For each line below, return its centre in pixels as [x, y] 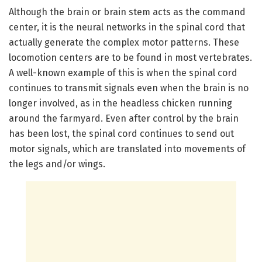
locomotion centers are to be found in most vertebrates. [130, 57]
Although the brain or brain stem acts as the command [127, 12]
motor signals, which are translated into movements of [127, 149]
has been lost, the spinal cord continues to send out [121, 133]
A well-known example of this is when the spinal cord [123, 73]
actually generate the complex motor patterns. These [124, 42]
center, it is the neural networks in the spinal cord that [127, 27]
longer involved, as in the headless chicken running [120, 103]
